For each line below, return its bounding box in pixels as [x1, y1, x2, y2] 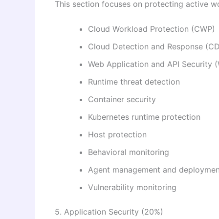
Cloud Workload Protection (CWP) [88, 24, 215, 34]
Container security [88, 94, 156, 105]
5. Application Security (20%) [55, 207, 163, 217]
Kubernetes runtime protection [88, 112, 200, 122]
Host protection [88, 130, 147, 140]
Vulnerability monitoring [88, 182, 176, 193]
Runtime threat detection [88, 77, 180, 87]
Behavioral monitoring [88, 147, 169, 157]
